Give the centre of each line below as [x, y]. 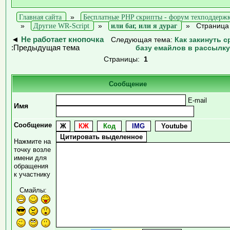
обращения [31, 166]
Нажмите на [32, 141]
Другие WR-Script [61, 25]
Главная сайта [40, 17]
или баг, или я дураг [144, 25]
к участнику [32, 174]
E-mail [196, 100]
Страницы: [123, 59]
